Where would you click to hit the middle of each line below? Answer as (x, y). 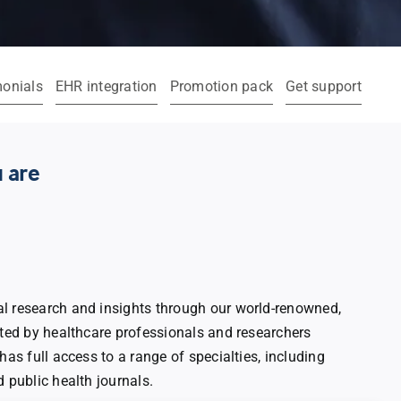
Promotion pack (222, 87)
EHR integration (106, 87)
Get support (324, 87)
